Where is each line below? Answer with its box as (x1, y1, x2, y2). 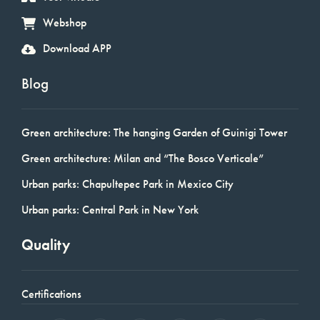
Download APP (43, 40, 111, 56)
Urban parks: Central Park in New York (21, 201, 199, 217)
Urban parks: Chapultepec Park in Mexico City (21, 176, 234, 191)
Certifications (21, 286, 81, 301)
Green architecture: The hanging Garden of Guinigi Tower (21, 124, 287, 140)
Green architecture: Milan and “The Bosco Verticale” (21, 150, 264, 166)
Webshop (43, 14, 86, 30)
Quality (21, 234, 70, 254)
